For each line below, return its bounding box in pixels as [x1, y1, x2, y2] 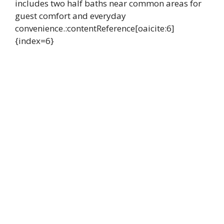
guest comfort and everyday [15, 10, 126, 22]
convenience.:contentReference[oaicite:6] [15, 22, 174, 34]
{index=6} [15, 35, 54, 47]
